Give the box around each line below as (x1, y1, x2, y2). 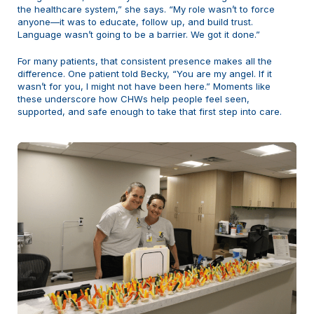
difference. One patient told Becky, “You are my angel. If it (18, 67, 272, 79)
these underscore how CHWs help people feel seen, (18, 93, 250, 104)
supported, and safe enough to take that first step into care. (18, 105, 282, 117)
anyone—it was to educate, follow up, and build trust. (18, 15, 253, 27)
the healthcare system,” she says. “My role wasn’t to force (18, 3, 275, 15)
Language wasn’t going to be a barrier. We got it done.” (18, 28, 260, 40)
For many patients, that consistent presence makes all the (18, 55, 272, 67)
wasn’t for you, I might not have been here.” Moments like (18, 80, 271, 92)
